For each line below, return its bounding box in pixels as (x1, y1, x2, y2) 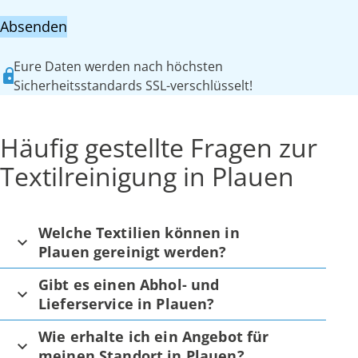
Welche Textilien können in (38, 222, 240, 242)
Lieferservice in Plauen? (38, 293, 215, 313)
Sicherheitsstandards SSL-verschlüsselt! (13, 76, 253, 94)
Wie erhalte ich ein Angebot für (38, 326, 269, 346)
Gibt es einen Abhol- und (38, 274, 220, 294)
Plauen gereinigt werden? (38, 241, 227, 261)
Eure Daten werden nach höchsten (13, 57, 223, 75)
